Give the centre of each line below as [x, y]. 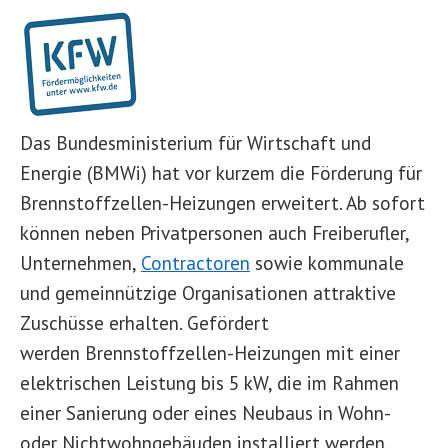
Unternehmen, [80, 262]
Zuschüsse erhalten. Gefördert [144, 322]
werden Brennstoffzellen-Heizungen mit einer [210, 352]
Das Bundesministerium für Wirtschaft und [195, 142]
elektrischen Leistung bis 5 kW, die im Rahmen [209, 382]
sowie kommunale [327, 262]
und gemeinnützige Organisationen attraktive [208, 292]
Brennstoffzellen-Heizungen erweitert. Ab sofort [222, 202]
